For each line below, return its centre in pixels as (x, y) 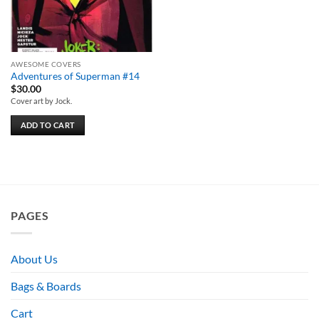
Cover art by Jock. (41, 101)
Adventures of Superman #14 (75, 76)
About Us (34, 258)
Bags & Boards (46, 286)
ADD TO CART (48, 125)
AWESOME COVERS (46, 64)
